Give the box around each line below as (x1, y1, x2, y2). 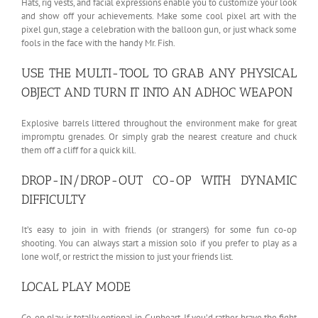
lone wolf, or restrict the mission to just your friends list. (21, 251, 234, 263)
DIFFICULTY (21, 191, 86, 207)
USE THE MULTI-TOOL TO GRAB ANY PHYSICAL (21, 65, 297, 81)
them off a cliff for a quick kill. (21, 143, 136, 156)
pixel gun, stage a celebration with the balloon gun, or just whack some (21, 23, 297, 35)
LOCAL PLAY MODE (21, 279, 131, 295)
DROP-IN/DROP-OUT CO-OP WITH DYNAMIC (21, 172, 297, 188)
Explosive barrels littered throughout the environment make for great (21, 116, 297, 129)
